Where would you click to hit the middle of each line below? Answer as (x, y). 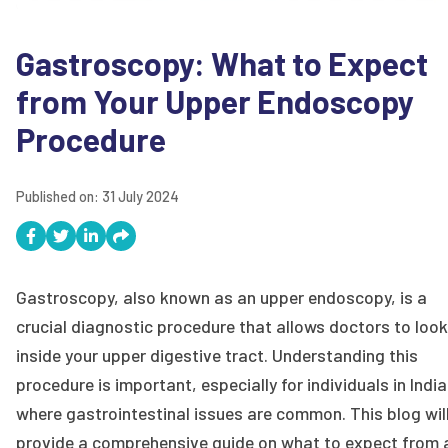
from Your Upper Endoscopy (215, 100)
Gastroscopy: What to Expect (222, 62)
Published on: (59, 197)
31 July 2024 (140, 197)
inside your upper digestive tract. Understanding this (217, 355)
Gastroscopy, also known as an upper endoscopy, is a (221, 297)
